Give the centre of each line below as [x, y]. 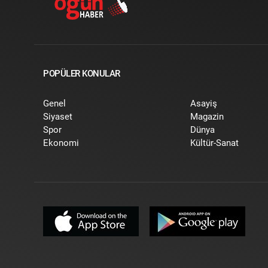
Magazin [207, 117]
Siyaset [58, 117]
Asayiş [204, 103]
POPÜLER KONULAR [82, 74]
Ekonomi [61, 143]
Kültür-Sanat [214, 143]
